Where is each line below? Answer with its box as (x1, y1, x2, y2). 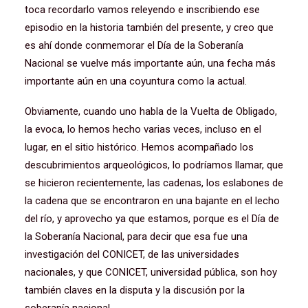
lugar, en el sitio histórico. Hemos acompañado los (25, 141, 254, 153)
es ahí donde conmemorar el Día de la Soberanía (25, 39, 243, 52)
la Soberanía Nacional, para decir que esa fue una (25, 230, 247, 243)
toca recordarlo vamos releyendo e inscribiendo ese (25, 3, 260, 16)
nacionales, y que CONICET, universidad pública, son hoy (25, 266, 277, 278)
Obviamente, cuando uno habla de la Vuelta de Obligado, (25, 105, 277, 118)
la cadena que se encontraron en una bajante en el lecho (25, 195, 280, 207)
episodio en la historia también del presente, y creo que (25, 21, 274, 34)
